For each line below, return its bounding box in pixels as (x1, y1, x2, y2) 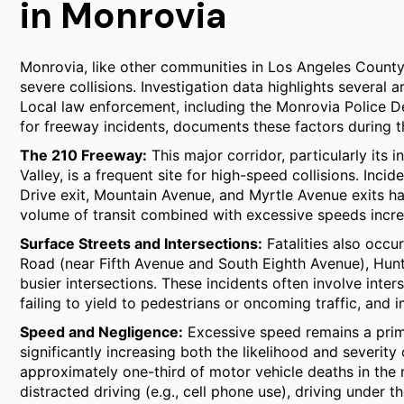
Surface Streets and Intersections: (20, 234, 262, 252)
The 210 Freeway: (20, 146, 147, 164)
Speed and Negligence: (20, 323, 183, 341)
